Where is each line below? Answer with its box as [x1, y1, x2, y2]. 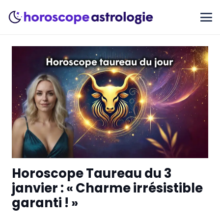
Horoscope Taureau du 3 [12, 165, 171, 183]
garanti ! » [12, 194, 78, 212]
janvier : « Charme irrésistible [12, 179, 203, 197]
